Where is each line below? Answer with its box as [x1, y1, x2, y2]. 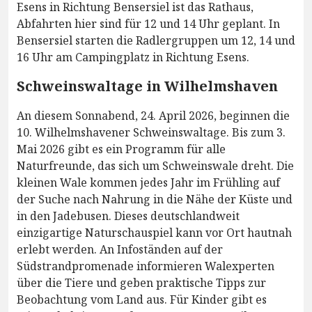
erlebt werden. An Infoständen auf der [17, 241, 223, 257]
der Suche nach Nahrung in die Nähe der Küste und [17, 191, 292, 207]
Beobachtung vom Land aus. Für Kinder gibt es [17, 291, 267, 307]
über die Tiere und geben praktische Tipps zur [17, 274, 266, 290]
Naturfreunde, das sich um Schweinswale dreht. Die [17, 157, 294, 173]
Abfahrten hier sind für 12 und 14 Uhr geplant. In [17, 15, 280, 31]
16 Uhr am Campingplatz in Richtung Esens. [17, 49, 249, 65]
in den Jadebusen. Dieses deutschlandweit [17, 208, 240, 224]
